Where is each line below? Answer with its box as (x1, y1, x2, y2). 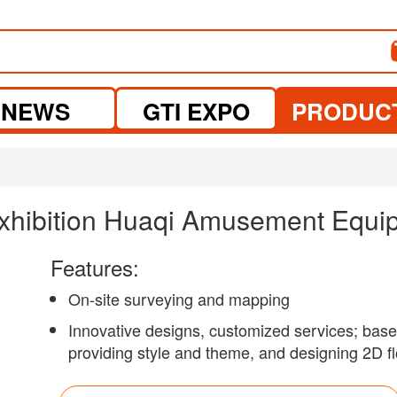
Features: (51, 252, 140, 283)
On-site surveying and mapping (68, 287, 291, 310)
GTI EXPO (142, 95, 250, 128)
